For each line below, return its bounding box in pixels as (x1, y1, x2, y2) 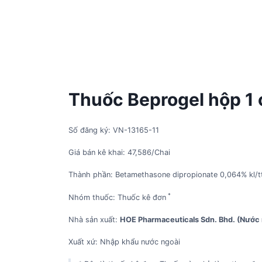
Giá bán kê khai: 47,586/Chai (68, 148, 170, 157)
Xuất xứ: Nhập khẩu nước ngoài (68, 237, 180, 246)
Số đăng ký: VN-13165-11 (68, 126, 159, 135)
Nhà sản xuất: (68, 215, 120, 224)
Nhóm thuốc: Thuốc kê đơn (68, 192, 166, 202)
